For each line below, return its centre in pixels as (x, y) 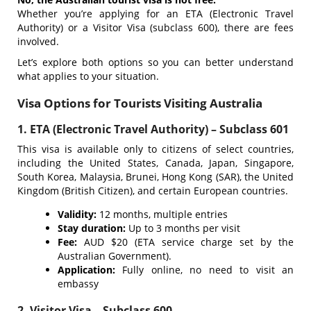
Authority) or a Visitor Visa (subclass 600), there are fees (155, 27)
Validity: (77, 214)
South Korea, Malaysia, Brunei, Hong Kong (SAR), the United (155, 177)
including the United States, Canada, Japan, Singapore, (155, 163)
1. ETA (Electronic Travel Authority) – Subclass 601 (153, 129)
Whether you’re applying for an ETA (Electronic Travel (155, 14)
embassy (78, 284)
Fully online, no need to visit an (204, 270)
